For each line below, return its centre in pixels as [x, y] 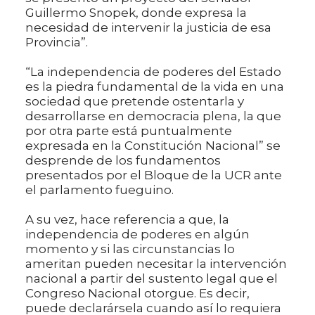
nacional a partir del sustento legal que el [152, 279]
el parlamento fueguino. [99, 190]
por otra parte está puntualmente [129, 131]
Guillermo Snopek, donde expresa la [136, 13]
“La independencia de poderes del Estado [153, 72]
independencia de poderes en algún [137, 234]
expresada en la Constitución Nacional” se [153, 146]
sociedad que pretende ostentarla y [135, 102]
